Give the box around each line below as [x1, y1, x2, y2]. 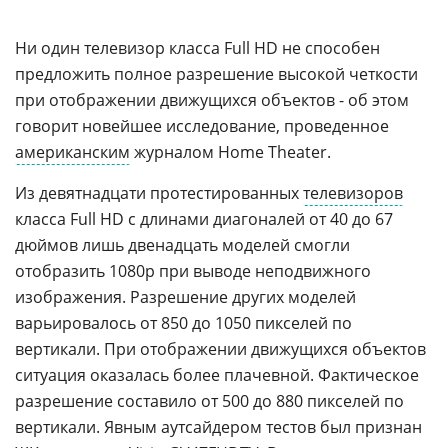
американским [15, 141, 130, 163]
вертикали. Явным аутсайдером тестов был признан [15, 416, 422, 438]
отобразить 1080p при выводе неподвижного [15, 260, 371, 282]
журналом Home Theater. [130, 141, 331, 163]
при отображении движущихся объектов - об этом [15, 89, 409, 111]
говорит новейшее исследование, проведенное [15, 115, 389, 137]
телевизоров [303, 182, 403, 204]
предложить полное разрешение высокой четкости [15, 63, 418, 85]
